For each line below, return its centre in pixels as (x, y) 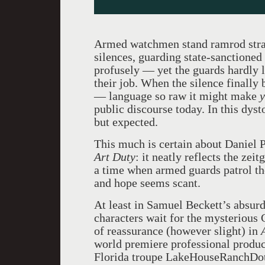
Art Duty (115, 157)
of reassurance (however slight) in (177, 231)
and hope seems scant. (147, 183)
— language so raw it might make (177, 96)
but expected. (126, 122)
